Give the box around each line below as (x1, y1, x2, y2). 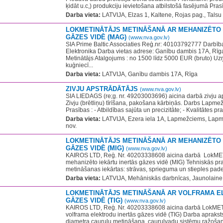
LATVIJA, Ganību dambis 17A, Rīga (101, 71, 198, 78)
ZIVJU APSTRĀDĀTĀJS (66, 85, 140, 93)
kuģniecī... (66, 62, 93, 69)
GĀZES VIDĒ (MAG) (66, 33, 128, 41)
